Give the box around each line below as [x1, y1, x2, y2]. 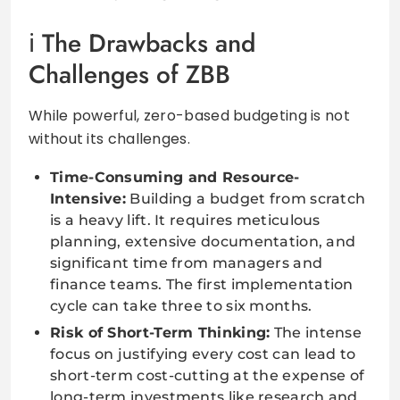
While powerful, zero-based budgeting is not [29, 104, 350, 126]
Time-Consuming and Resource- [50, 168, 300, 186]
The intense [270, 323, 362, 341]
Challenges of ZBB [29, 55, 230, 93]
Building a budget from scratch [126, 189, 366, 207]
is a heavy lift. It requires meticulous [50, 211, 321, 229]
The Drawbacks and [42, 24, 255, 62]
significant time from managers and [50, 254, 323, 271]
